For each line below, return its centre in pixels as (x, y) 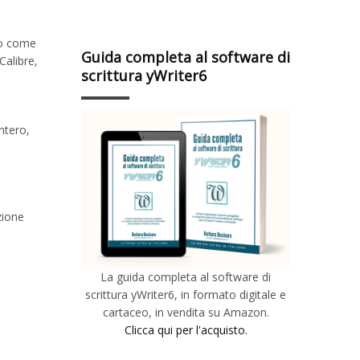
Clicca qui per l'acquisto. (186, 329)
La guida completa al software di (186, 276)
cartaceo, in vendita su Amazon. (186, 312)
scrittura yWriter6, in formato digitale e (186, 294)
